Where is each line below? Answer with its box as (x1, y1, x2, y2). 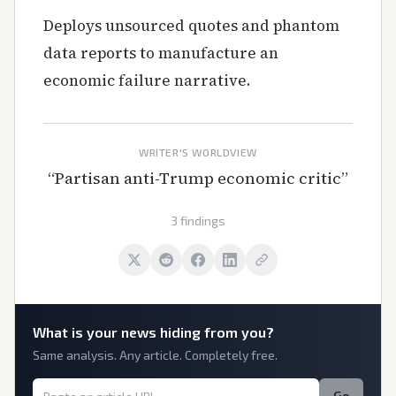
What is (33, 324, 87, 340)
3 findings (171, 213, 225, 228)
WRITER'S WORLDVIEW (139, 146, 257, 158)
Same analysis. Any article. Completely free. (33, 347, 278, 362)
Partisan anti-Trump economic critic (55, 167, 341, 189)
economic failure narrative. (43, 70, 251, 91)
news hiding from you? (118, 324, 274, 340)
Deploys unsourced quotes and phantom (43, 15, 339, 36)
